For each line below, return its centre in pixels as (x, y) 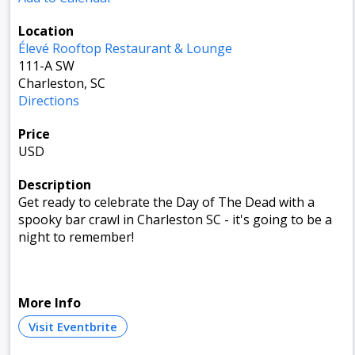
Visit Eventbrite (73, 326)
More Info (50, 302)
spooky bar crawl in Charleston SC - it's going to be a (175, 219)
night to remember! (76, 237)
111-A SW (46, 65)
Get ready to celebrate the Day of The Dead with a (166, 202)
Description (55, 184)
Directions (49, 100)
